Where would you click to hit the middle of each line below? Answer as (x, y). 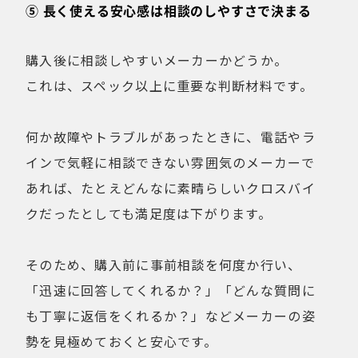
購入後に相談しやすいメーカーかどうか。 (157, 60)
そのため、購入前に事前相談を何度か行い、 (164, 264)
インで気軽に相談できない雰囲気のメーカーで (170, 162)
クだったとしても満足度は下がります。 (149, 213)
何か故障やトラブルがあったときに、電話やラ (171, 136)
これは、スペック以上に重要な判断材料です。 (169, 85)
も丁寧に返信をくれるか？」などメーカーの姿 (171, 315)
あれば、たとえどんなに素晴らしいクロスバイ (171, 187)
